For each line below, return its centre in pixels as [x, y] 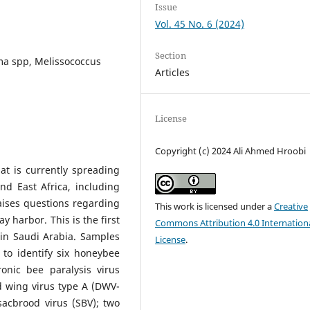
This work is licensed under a [215, 206]
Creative [291, 206]
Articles [173, 72]
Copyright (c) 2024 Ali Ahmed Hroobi [231, 151]
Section [171, 55]
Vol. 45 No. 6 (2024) [200, 24]
